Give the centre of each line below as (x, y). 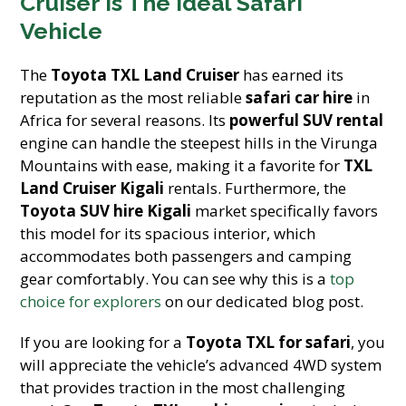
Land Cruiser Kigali (92, 188)
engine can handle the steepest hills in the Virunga (199, 143)
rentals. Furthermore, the (256, 188)
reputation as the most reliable (133, 97)
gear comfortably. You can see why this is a (175, 279)
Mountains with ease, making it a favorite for (182, 165)
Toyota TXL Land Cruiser (145, 75)
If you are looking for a (103, 342)
